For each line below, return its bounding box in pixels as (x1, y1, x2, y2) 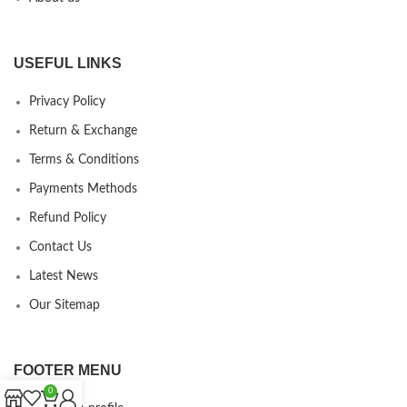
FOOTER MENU (14, 362, 122, 378)
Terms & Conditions (29, 153, 139, 166)
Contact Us (29, 240, 92, 253)
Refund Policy (29, 211, 106, 224)
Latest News (29, 269, 98, 283)
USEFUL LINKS (14, 55, 122, 71)
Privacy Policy (29, 94, 105, 108)
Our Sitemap (29, 298, 100, 312)
